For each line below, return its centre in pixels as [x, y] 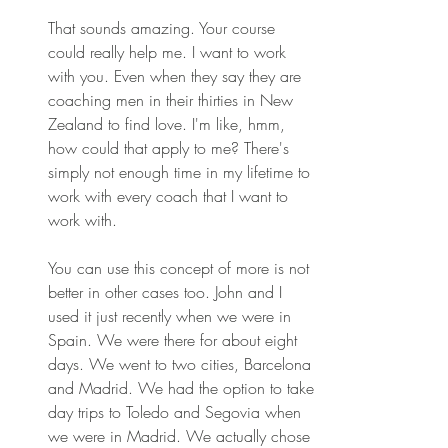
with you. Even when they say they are [177, 76]
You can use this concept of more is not [181, 268]
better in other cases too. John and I [167, 292]
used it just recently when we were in [172, 316]
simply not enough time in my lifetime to [181, 172]
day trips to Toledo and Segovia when [177, 412]
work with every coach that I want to [170, 196]
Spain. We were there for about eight [175, 340]
